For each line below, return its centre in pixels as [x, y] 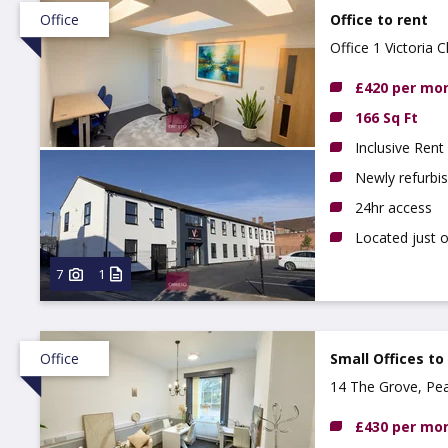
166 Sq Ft [386, 117]
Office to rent [379, 19]
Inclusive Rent [399, 147]
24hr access [393, 207]
